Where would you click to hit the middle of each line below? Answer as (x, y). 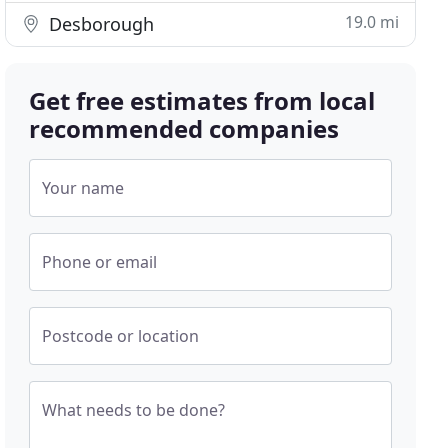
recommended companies (184, 128)
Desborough (99, 24)
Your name (83, 188)
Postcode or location (121, 336)
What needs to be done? (134, 410)
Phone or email (100, 262)
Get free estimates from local (202, 100)
